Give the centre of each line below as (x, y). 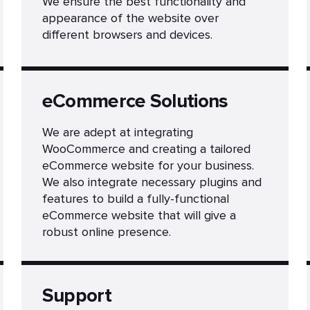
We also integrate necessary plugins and (152, 182)
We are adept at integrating (117, 132)
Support (76, 295)
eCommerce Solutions (135, 101)
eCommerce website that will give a (139, 215)
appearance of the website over (130, 18)
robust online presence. (106, 232)
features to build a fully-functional (135, 199)
